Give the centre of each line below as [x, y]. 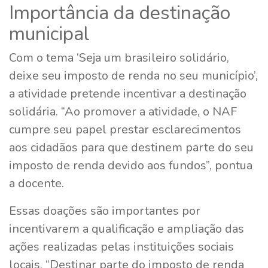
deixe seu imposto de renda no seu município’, [133, 75]
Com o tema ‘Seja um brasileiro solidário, [119, 57]
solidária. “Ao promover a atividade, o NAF [123, 111]
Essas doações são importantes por [105, 211]
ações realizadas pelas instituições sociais [121, 246]
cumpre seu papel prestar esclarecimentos [125, 129]
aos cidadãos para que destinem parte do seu [131, 147]
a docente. [36, 183]
